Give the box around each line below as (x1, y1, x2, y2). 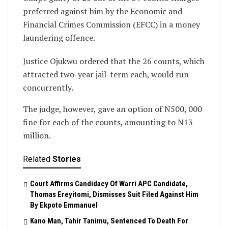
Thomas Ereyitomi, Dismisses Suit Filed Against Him (30, 189, 198, 199)
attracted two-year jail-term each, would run (23, 68, 189, 80)
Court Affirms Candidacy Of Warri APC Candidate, (30, 179, 188, 188)
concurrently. (23, 81, 73, 93)
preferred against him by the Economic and (23, 5, 182, 17)
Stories (52, 154, 81, 164)
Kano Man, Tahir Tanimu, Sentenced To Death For (30, 216, 188, 225)
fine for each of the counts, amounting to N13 (23, 116, 193, 128)
